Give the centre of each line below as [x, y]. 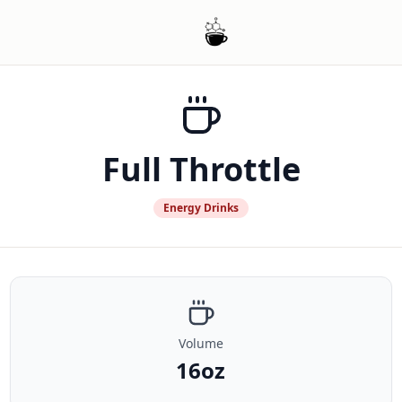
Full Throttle [201, 169]
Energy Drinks [201, 208]
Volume [201, 343]
